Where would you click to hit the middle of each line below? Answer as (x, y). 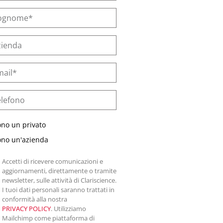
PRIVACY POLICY (26, 209)
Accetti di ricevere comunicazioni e (53, 161)
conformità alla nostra (35, 199)
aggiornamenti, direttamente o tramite (59, 171)
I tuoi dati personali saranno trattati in (58, 190)
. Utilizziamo (68, 209)
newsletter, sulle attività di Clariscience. (59, 180)
